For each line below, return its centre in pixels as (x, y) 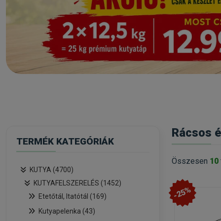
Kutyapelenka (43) (67, 211)
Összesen (191, 161)
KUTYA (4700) (52, 170)
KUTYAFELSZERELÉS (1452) (77, 183)
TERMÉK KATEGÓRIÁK (65, 141)
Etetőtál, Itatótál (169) (73, 196)
